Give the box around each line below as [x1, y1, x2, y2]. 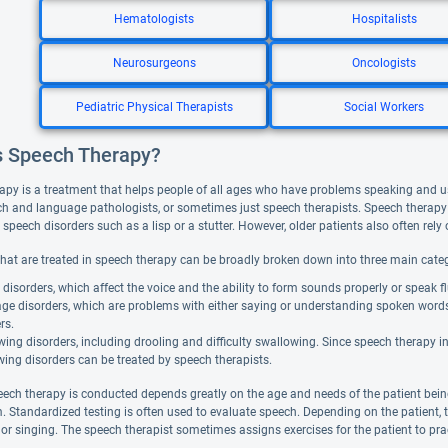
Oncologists [352, 56, 416, 70]
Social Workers [344, 100, 424, 114]
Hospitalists [351, 12, 417, 26]
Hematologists [114, 12, 194, 26]
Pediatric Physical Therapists [75, 100, 233, 114]
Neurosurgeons [112, 56, 196, 70]
